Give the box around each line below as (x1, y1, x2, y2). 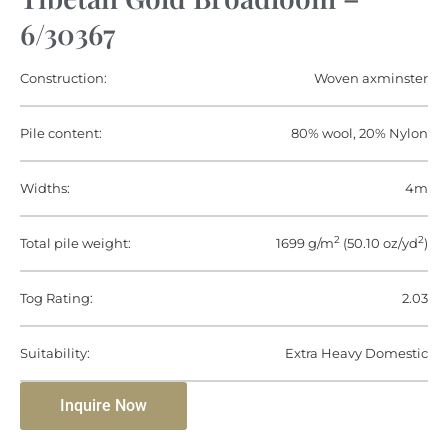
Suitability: (20, 345, 90, 361)
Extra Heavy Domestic (285, 345, 428, 361)
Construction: (20, 70, 107, 86)
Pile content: (20, 125, 102, 141)
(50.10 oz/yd (340, 235, 418, 251)
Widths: (20, 180, 70, 196)
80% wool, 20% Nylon (291, 125, 428, 141)
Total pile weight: (20, 235, 131, 251)
